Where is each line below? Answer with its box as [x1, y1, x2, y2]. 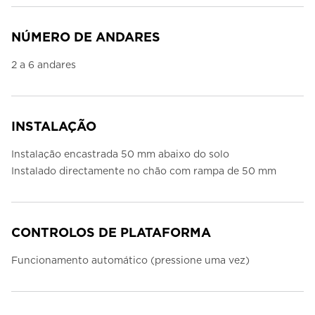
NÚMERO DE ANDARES [11, 30, 160, 45]
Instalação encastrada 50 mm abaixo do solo [11, 148, 229, 160]
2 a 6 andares [11, 59, 76, 71]
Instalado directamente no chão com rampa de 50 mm [11, 165, 276, 177]
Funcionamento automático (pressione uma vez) [11, 255, 250, 266]
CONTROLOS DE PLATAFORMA [11, 225, 211, 240]
